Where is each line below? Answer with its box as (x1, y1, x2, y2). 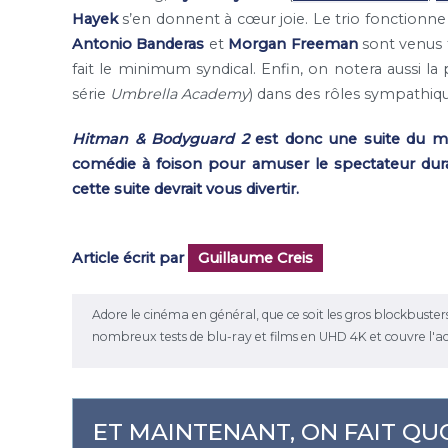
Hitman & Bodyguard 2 (72, 130, 249, 149)
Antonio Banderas (72, 35, 205, 54)
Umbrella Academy (106, 85, 249, 104)
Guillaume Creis (198, 248, 313, 267)
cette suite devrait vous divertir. (72, 180, 299, 199)
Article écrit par (72, 248, 188, 267)
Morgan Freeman (228, 35, 358, 54)
